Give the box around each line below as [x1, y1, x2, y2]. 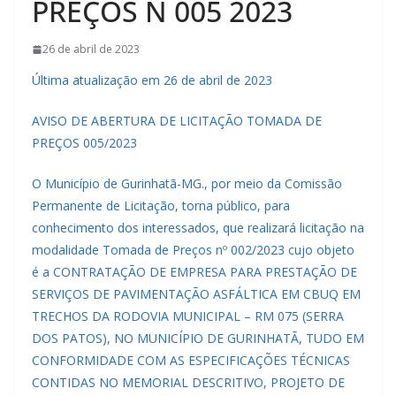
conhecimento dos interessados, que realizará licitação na [32, 219, 364, 237]
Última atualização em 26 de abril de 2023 [32, 72, 272, 89]
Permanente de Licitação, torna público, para [32, 197, 290, 215]
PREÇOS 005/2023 [32, 134, 137, 152]
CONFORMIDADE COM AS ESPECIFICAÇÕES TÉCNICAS [32, 352, 350, 369]
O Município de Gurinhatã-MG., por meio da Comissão [32, 175, 342, 193]
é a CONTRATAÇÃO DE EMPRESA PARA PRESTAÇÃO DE [32, 263, 357, 281]
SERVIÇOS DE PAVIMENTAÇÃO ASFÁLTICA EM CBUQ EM [32, 286, 361, 303]
